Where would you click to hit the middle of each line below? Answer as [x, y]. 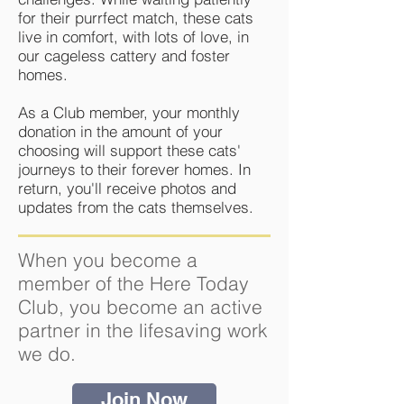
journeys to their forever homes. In [134, 169]
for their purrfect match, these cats [136, 18]
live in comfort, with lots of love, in [133, 37]
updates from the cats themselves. [136, 207]
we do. [47, 353]
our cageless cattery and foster [124, 55]
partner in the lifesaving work [143, 330]
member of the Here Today [133, 283]
